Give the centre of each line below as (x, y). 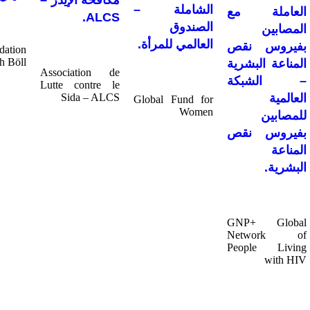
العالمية (288, 98)
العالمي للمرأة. (175, 45)
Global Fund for (173, 100)
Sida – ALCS (90, 98)
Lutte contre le (80, 85)
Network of (267, 235)
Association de (80, 73)
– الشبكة (267, 81)
